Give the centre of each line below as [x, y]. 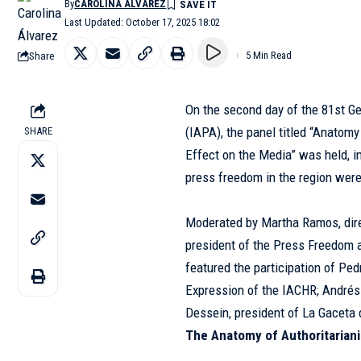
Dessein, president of [244, 313]
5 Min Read [269, 55]
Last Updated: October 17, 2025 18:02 [143, 22]
